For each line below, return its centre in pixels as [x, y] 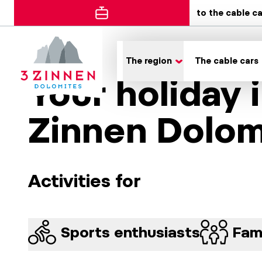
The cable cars [227, 61]
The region [149, 61]
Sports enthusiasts [130, 232]
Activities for [85, 181]
